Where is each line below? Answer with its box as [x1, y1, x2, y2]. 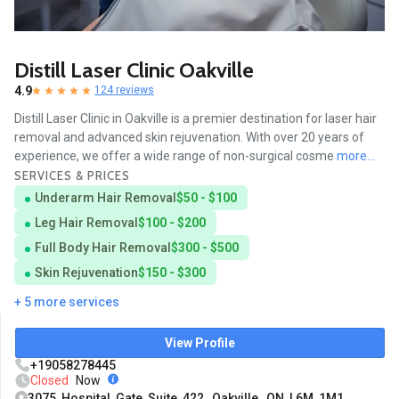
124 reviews [94, 84, 154, 97]
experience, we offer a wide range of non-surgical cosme [14, 149, 337, 164]
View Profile [165, 336, 235, 351]
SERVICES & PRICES [14, 168, 130, 183]
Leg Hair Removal [35, 216, 138, 231]
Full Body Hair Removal [35, 240, 171, 256]
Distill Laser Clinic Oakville [14, 57, 254, 84]
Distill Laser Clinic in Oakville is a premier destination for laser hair [14, 111, 377, 126]
